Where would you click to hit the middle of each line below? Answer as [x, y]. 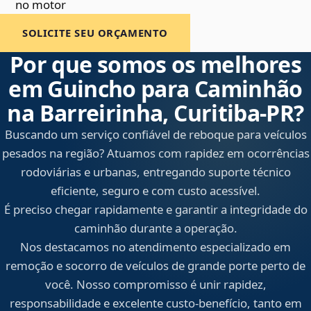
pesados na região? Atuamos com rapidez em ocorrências [155, 153]
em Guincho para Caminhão [155, 89]
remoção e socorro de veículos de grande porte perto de [155, 266]
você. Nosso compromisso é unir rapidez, [155, 285]
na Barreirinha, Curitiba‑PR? [155, 113]
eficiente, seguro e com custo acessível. [155, 191]
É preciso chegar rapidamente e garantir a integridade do [155, 210]
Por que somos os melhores [155, 65]
